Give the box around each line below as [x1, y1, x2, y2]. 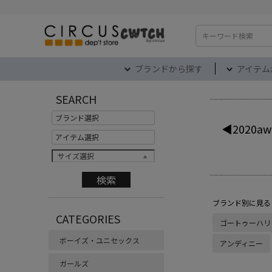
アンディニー [220, 238, 263, 248]
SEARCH [56, 91, 97, 107]
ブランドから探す [135, 63, 203, 75]
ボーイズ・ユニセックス [59, 235, 140, 245]
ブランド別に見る [212, 197, 271, 208]
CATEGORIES [56, 211, 120, 226]
